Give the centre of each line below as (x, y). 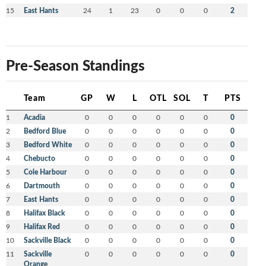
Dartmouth (42, 186)
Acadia (34, 118)
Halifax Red (42, 227)
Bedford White (47, 145)
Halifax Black (44, 213)
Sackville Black (47, 240)
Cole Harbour (45, 172)
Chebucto (39, 159)
